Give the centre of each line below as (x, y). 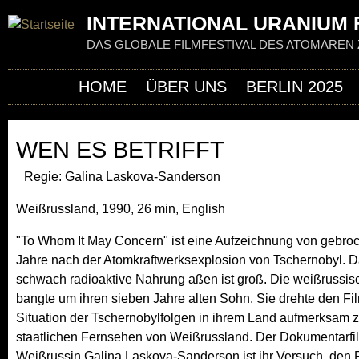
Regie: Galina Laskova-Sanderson (122, 177)
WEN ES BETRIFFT (120, 150)
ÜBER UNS (186, 87)
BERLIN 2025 (294, 87)
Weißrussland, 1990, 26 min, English (121, 209)
